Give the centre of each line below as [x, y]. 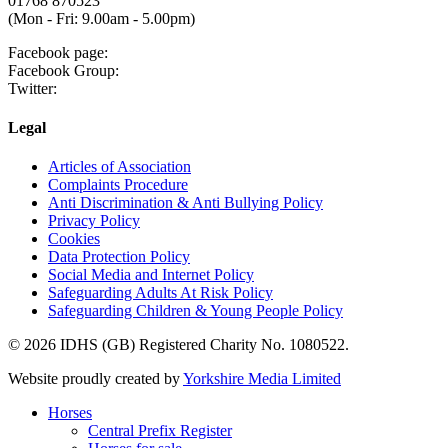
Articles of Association [119, 167]
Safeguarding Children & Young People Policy [195, 311]
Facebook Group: [63, 70]
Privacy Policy [94, 221]
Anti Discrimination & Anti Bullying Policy [185, 203]
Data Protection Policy [119, 257]
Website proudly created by [95, 379]
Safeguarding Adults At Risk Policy [160, 293]
